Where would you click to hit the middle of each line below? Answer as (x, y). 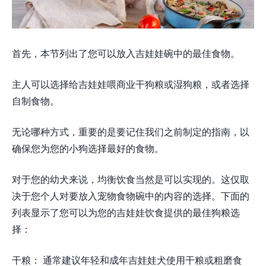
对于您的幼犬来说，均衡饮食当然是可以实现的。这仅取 (131, 179)
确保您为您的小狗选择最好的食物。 (88, 148)
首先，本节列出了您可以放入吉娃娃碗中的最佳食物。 (126, 53)
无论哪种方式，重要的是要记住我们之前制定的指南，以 (131, 132)
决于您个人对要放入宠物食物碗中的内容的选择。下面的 (131, 196)
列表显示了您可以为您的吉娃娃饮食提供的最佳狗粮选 (126, 213)
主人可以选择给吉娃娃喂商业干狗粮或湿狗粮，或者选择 (131, 84)
